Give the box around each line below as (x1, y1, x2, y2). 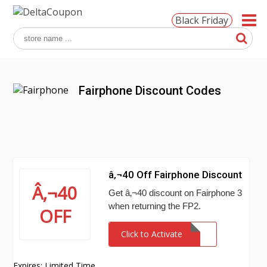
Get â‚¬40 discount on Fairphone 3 (108, 188, 243, 198)
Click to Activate (121, 228, 183, 240)
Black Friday (175, 14, 229, 27)
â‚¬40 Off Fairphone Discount (108, 169, 243, 181)
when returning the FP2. (108, 201, 201, 211)
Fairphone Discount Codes (79, 83, 222, 98)
